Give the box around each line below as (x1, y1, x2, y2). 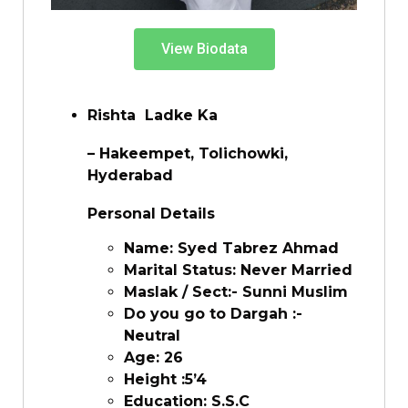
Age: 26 (124, 348, 183, 366)
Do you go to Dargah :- (124, 304, 302, 322)
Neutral (124, 326, 180, 344)
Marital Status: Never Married (124, 260, 352, 279)
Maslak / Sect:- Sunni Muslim (124, 282, 348, 301)
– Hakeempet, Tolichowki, (87, 144, 288, 162)
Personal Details (87, 204, 215, 222)
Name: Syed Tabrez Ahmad (124, 239, 339, 257)
